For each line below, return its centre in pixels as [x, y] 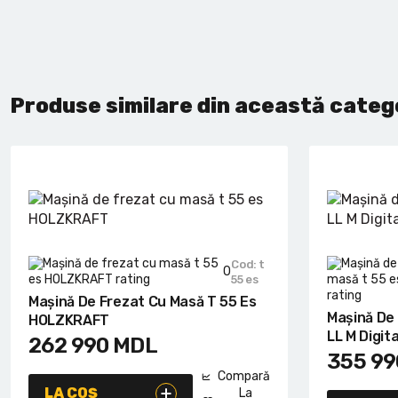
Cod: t [248, 265]
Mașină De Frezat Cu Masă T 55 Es [143, 302]
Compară [244, 377]
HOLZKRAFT [69, 321]
